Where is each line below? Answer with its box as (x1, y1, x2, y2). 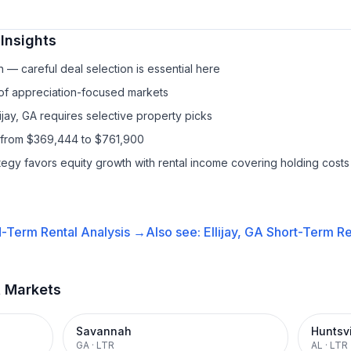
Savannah (76, 324, 132, 338)
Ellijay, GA (203, 224, 263, 240)
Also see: (145, 224, 204, 240)
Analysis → (77, 224, 146, 240)
